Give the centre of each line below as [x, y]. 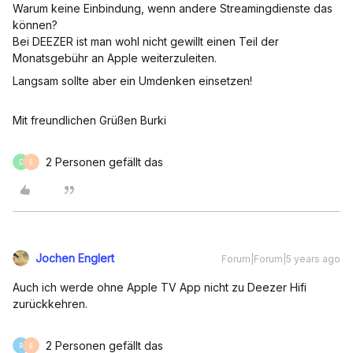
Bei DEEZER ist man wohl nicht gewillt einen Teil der [146, 41]
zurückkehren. [50, 304]
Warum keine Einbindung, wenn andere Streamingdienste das [173, 8]
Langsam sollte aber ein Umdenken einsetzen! [134, 81]
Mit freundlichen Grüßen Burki [89, 120]
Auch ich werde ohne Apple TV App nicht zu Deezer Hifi [160, 287]
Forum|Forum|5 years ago [281, 259]
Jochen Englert [75, 258]
